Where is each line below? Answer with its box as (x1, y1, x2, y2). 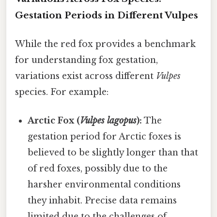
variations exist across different (15, 71, 156, 82)
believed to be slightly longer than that (28, 147, 199, 158)
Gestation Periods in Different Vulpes (15, 9, 198, 21)
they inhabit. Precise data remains (28, 195, 177, 206)
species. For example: (15, 87, 108, 98)
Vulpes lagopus (80, 115, 137, 126)
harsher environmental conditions (28, 179, 181, 190)
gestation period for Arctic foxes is (28, 131, 182, 142)
